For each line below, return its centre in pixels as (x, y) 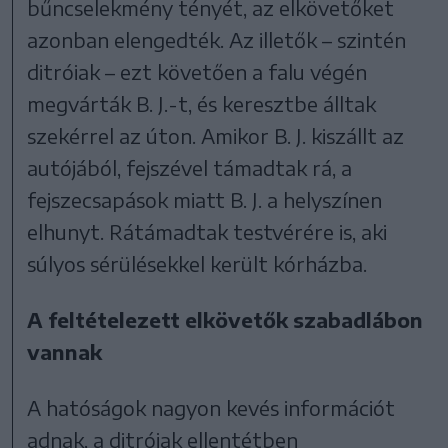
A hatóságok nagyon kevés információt (211, 407)
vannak (65, 351)
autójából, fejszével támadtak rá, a (190, 167)
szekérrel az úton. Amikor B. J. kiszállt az (216, 135)
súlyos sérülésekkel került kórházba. (197, 263)
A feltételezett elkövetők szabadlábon (225, 319)
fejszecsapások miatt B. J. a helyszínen (205, 199)
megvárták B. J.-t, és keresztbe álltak (202, 103)
